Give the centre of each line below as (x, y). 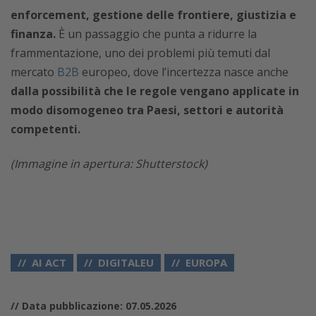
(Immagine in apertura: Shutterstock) (109, 163)
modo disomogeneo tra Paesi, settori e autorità (147, 110)
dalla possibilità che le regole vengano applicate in (155, 91)
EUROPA (206, 262)
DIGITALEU (126, 262)
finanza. (33, 34)
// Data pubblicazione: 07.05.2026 (93, 305)
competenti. (45, 129)
